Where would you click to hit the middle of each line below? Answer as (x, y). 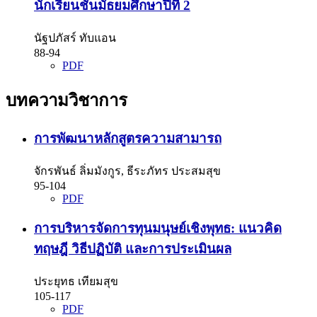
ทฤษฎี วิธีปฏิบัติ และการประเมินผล (133, 249)
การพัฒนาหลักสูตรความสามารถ (128, 138)
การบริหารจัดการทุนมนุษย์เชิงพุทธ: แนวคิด (158, 229)
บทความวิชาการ (67, 101)
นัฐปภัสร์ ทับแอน (75, 38)
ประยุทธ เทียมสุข (76, 282)
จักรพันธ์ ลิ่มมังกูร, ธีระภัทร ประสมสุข (127, 171)
